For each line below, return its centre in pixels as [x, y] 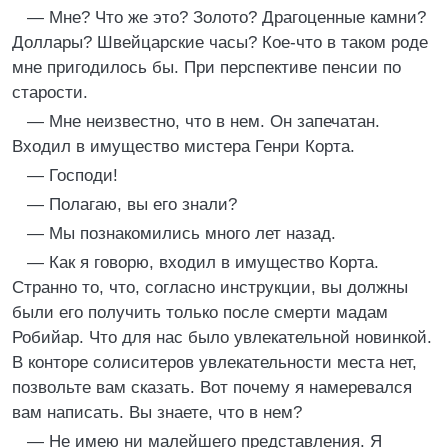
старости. [50, 92]
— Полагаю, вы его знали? [132, 204]
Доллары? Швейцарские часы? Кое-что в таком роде [220, 42]
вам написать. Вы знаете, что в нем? [157, 412]
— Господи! [72, 175]
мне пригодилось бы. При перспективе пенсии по [206, 67]
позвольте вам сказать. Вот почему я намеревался [212, 387]
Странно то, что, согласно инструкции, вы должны [210, 287]
